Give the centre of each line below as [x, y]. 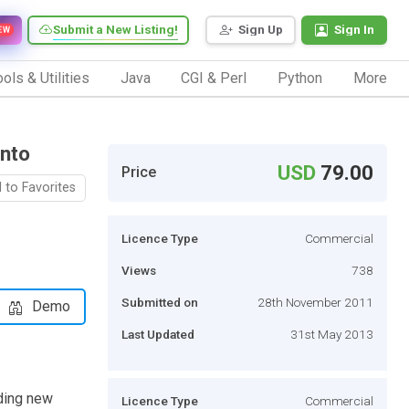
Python [300, 78]
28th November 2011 [315, 302]
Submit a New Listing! [115, 30]
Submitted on [160, 302]
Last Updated [158, 334]
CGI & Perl [214, 78]
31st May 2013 [332, 334]
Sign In [354, 30]
